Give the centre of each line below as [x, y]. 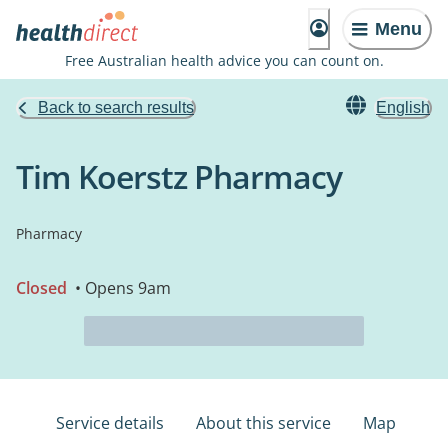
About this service [263, 423]
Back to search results [116, 107]
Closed [41, 288]
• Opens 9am [121, 288]
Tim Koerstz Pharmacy [179, 176]
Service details [110, 423]
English [403, 107]
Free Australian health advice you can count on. [224, 60]
